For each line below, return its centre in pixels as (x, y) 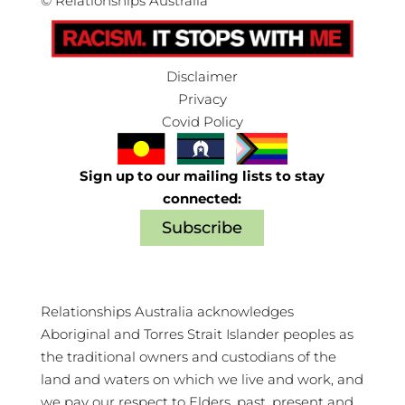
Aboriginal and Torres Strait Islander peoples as (197, 334)
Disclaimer (202, 76)
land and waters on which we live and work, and (202, 380)
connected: (202, 198)
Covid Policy (202, 121)
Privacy (202, 99)
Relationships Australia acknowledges (167, 312)
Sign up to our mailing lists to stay (202, 175)
